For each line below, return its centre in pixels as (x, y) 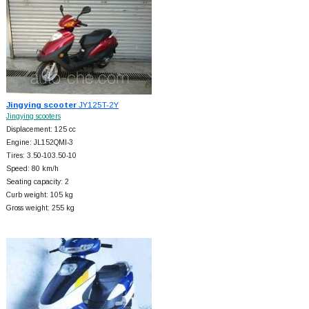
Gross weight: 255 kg (40, 208)
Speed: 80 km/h (32, 168)
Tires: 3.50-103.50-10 (41, 155)
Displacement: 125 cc (41, 129)
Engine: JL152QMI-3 (39, 142)
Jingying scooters (33, 116)
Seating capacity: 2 (37, 181)
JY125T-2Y (97, 104)
